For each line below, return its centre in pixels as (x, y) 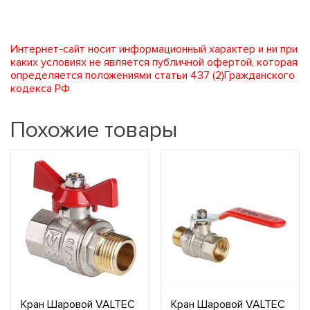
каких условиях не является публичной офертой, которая (154, 62)
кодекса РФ (40, 88)
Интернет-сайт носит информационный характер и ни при (154, 49)
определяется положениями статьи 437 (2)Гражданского (153, 75)
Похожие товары (94, 130)
